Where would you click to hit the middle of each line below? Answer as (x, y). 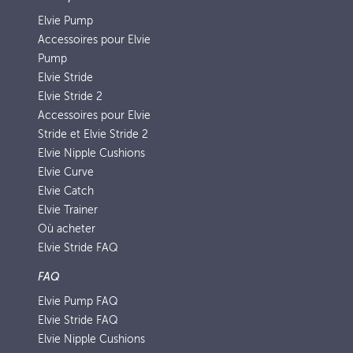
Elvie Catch (66, 191)
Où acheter (67, 229)
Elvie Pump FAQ (78, 301)
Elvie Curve (66, 172)
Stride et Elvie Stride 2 (93, 134)
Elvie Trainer (68, 210)
